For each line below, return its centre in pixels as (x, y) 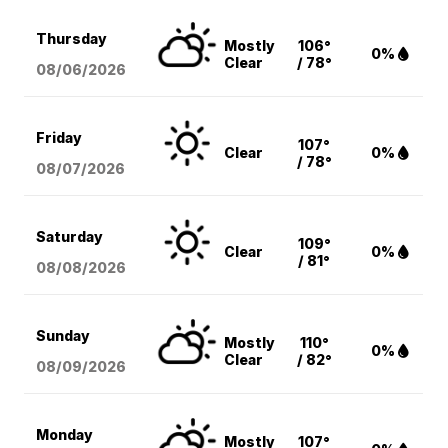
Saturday (70, 237)
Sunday (63, 336)
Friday (59, 138)
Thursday (72, 39)
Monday (65, 435)
